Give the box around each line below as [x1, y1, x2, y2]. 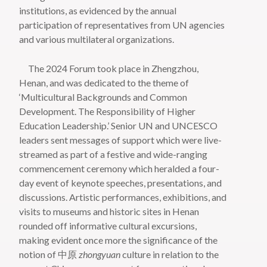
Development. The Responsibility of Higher [19, 105, 196, 117]
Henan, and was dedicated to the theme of [19, 77, 190, 89]
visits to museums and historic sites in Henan [19, 206, 200, 218]
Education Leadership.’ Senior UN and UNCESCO [19, 120, 218, 132]
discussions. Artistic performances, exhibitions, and [19, 191, 227, 203]
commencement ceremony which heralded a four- [19, 163, 220, 175]
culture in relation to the [120, 249, 219, 260]
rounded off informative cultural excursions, [19, 220, 197, 232]
